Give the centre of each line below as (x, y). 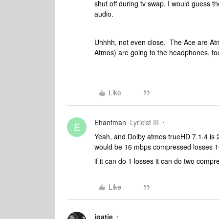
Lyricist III (144, 122)
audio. (104, 14)
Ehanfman (110, 122)
